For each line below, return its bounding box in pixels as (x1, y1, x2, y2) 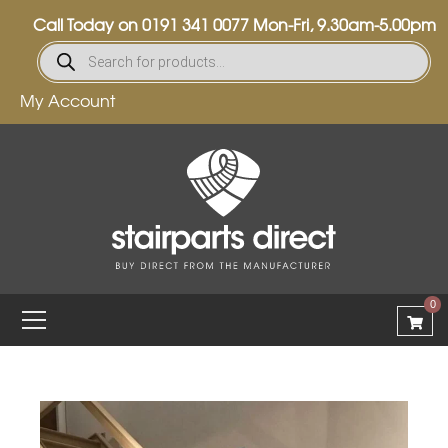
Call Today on (32, 12, 142, 36)
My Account (20, 88, 115, 112)
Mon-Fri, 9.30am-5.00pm (248, 12, 436, 36)
